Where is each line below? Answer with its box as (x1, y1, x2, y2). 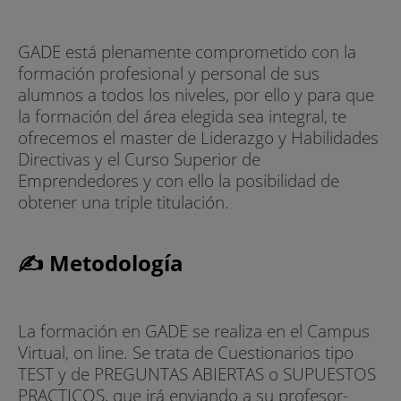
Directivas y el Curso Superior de (18, 146, 260, 171)
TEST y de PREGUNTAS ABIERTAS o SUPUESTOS (18, 362, 376, 387)
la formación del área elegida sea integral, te (18, 103, 346, 128)
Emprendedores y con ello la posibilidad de (18, 167, 339, 192)
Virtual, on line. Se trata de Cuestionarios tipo (18, 340, 354, 365)
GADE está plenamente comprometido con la (18, 38, 356, 64)
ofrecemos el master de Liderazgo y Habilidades (18, 124, 379, 149)
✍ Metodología (18, 248, 183, 278)
